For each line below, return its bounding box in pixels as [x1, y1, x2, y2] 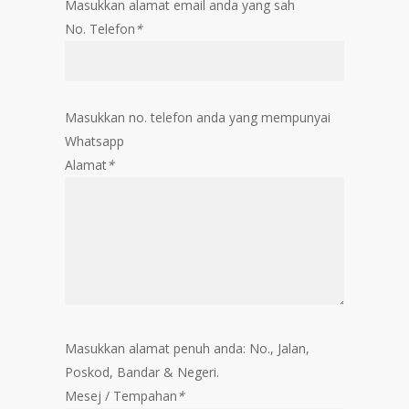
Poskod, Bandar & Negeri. [65, 362, 220, 381]
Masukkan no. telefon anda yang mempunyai [65, 108, 331, 126]
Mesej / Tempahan [65, 386, 178, 404]
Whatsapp [65, 131, 125, 150]
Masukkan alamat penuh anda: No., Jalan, [65, 339, 310, 357]
